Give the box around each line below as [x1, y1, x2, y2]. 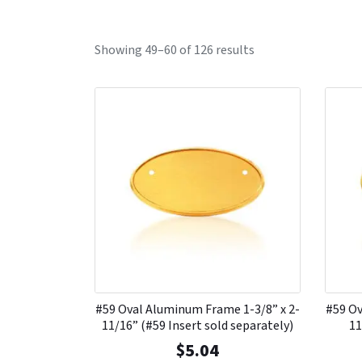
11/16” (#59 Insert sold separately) [101, 316, 293, 335]
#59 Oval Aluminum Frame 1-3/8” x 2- [95, 300, 300, 318]
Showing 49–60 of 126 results [95, 41, 255, 60]
